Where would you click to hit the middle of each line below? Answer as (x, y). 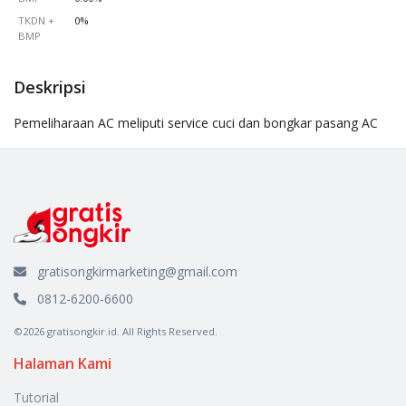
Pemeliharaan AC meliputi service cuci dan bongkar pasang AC (196, 123)
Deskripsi (50, 87)
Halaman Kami (63, 364)
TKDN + (36, 21)
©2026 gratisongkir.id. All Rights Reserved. (116, 332)
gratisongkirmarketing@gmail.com (137, 272)
